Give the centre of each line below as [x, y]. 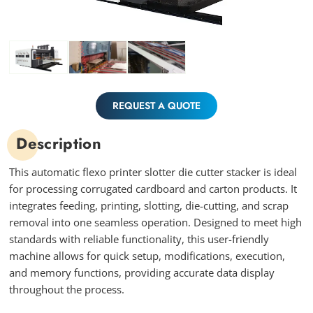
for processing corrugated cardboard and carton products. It [153, 189]
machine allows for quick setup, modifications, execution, [147, 256]
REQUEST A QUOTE [156, 106]
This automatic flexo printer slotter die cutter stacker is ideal [153, 172]
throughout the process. [67, 290]
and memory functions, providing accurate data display [142, 273]
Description [59, 144]
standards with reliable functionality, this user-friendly [139, 239]
